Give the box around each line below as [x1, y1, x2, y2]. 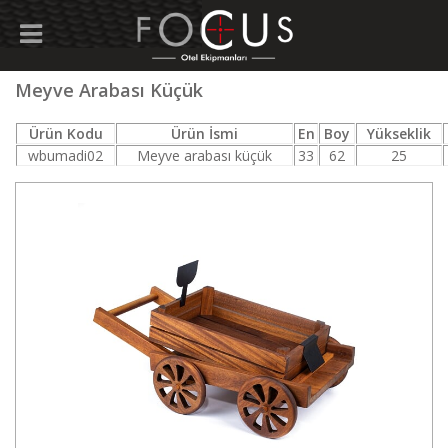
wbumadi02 [28, 146, 103, 165]
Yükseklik [367, 124, 431, 143]
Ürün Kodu [28, 124, 103, 143]
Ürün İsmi [171, 124, 238, 143]
